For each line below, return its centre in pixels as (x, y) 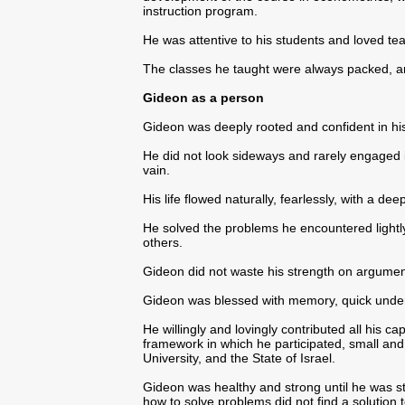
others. (163, 242)
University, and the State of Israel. (239, 358)
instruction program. (200, 11)
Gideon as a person (203, 98)
